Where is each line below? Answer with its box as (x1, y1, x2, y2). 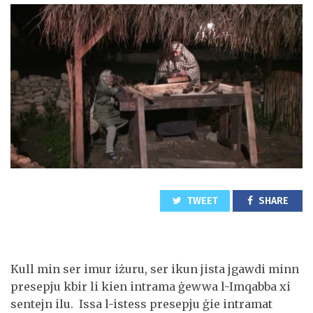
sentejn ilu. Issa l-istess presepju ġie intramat (10, 296, 272, 311)
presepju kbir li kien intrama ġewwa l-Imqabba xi (10, 279, 291, 293)
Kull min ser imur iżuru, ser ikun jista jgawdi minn (10, 261, 299, 276)
